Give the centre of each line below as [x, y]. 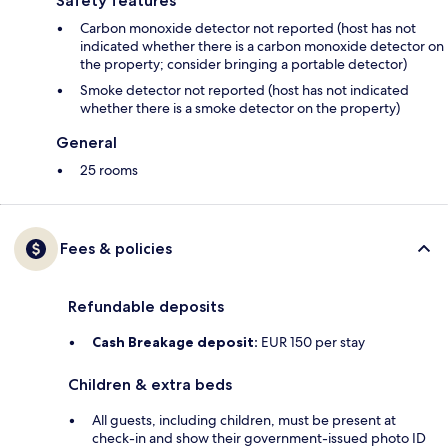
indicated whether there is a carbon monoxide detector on [262, 45]
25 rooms [109, 169]
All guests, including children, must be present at [244, 419]
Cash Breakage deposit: [175, 341]
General [86, 142]
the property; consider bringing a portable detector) [243, 63]
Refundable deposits [146, 306]
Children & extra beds [150, 384]
